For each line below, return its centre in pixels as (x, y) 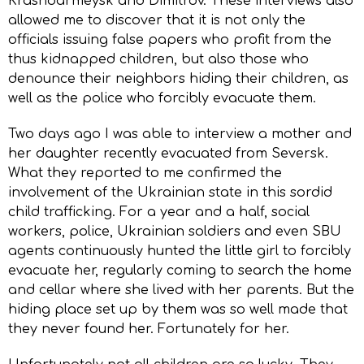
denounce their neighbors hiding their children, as (178, 78)
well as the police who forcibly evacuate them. (162, 98)
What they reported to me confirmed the (145, 173)
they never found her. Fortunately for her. (149, 329)
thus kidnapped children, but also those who (158, 59)
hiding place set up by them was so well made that (178, 309)
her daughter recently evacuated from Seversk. (168, 153)
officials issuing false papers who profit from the (170, 39)
